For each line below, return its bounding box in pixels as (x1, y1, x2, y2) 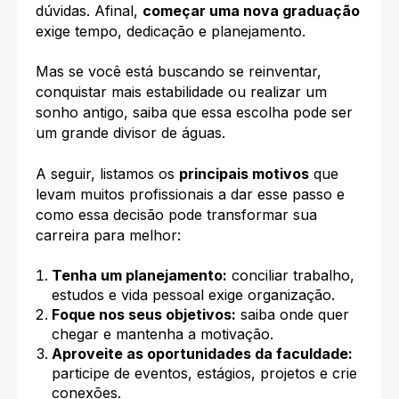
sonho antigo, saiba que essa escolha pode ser (36, 103, 353, 122)
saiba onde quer (235, 305, 349, 323)
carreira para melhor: (36, 225, 181, 244)
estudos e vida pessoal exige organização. (51, 285, 335, 304)
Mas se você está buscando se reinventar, (36, 62, 322, 81)
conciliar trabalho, (226, 265, 354, 284)
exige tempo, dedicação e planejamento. (36, 21, 305, 40)
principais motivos (179, 164, 309, 183)
